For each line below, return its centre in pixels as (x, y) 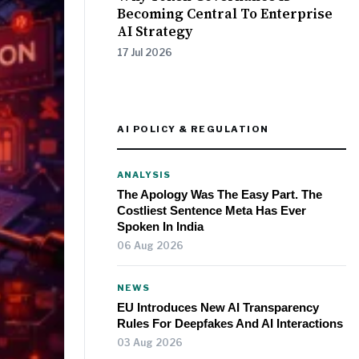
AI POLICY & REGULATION (193, 129)
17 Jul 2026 (145, 53)
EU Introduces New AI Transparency (218, 308)
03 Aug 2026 (150, 343)
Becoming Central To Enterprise (225, 14)
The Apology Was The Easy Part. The (220, 195)
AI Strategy (155, 32)
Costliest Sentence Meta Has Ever (212, 211)
